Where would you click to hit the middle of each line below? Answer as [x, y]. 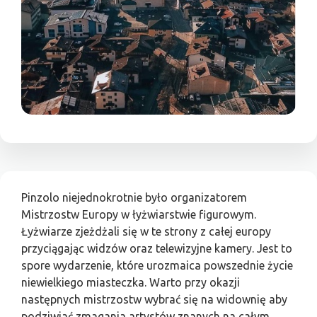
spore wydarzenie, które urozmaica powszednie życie [157, 266]
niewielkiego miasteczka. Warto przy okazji [131, 283]
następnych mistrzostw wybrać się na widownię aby [154, 300]
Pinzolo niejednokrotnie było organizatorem [134, 198]
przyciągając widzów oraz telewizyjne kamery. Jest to [157, 249]
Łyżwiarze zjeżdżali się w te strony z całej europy [146, 232]
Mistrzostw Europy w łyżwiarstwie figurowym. [139, 215]
